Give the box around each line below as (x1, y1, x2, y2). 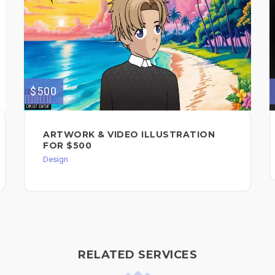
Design (43, 155, 68, 165)
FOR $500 (43, 140, 91, 152)
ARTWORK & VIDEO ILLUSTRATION (43, 129, 215, 141)
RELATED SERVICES (78, 248, 197, 262)
